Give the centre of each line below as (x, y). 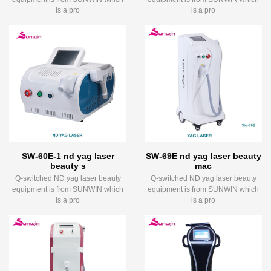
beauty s (68, 166)
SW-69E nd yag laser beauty (203, 156)
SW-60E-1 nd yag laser (68, 156)
